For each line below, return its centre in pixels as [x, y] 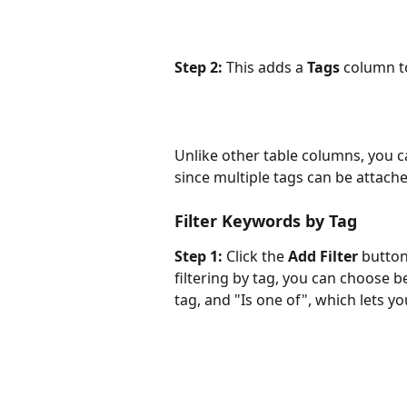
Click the [255, 257]
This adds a [265, 67]
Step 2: [199, 67]
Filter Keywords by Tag [266, 221]
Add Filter [323, 257]
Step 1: [199, 257]
